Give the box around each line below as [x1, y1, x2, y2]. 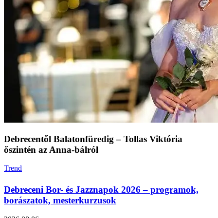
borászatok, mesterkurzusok [4, 195, 116, 206]
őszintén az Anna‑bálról [4, 144, 98, 155]
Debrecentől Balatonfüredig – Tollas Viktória [4, 133, 182, 144]
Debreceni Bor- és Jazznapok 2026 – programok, [4, 184, 199, 195]
